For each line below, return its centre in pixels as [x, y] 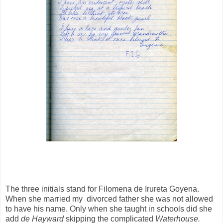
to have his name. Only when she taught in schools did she [109, 209]
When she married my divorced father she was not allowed [109, 199]
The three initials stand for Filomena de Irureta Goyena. [102, 189]
